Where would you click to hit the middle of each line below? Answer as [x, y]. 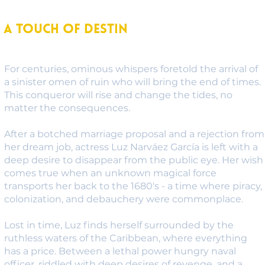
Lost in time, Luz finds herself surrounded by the [119, 225]
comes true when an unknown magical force [110, 173]
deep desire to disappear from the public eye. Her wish [133, 160]
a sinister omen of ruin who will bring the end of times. [132, 82]
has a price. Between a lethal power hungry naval [120, 251]
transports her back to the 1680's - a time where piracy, [133, 186]
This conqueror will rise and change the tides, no [118, 95]
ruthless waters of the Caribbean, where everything [125, 238]
